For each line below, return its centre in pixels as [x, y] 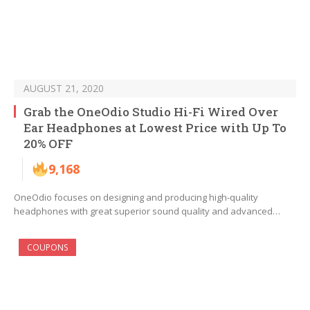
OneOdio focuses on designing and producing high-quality [136, 198]
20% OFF [48, 144]
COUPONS [47, 248]
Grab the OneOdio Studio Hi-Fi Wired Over [151, 112]
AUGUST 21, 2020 [64, 89]
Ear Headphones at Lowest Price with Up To [155, 128]
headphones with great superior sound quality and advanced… [147, 211]
